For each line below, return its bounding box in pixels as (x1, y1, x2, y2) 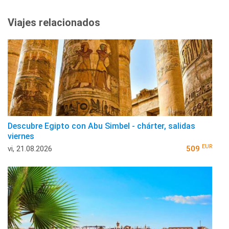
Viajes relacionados (8, 16, 100, 29)
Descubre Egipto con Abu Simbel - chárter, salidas (8, 121, 195, 131)
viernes (8, 131, 34, 141)
